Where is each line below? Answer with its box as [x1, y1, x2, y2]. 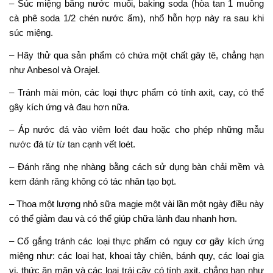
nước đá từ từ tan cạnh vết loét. [9, 139, 135, 150]
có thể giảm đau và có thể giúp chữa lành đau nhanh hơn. [9, 213, 237, 224]
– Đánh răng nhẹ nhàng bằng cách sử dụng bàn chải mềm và [9, 161, 264, 172]
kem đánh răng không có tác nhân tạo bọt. [9, 176, 176, 187]
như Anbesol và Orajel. [9, 65, 100, 76]
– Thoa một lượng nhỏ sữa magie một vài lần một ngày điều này [9, 199, 264, 210]
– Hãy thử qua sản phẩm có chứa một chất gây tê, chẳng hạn [9, 50, 264, 61]
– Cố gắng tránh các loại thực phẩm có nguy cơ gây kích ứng [9, 236, 264, 247]
